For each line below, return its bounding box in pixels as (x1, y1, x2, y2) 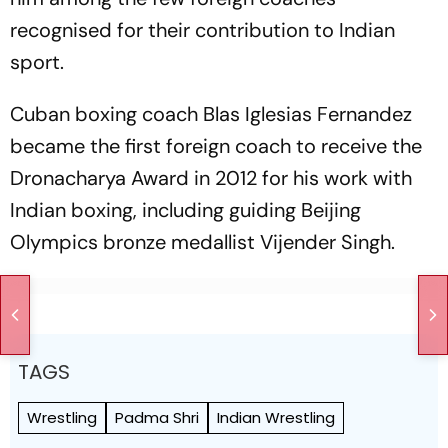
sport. (10, 49, 64, 75)
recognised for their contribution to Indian (10, 17, 395, 43)
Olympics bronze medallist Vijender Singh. (10, 229, 395, 255)
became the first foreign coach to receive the (10, 133, 422, 159)
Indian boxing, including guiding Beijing (10, 197, 361, 223)
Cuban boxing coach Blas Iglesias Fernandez (10, 101, 412, 127)
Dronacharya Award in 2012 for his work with (10, 165, 412, 191)
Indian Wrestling (217, 407, 335, 428)
